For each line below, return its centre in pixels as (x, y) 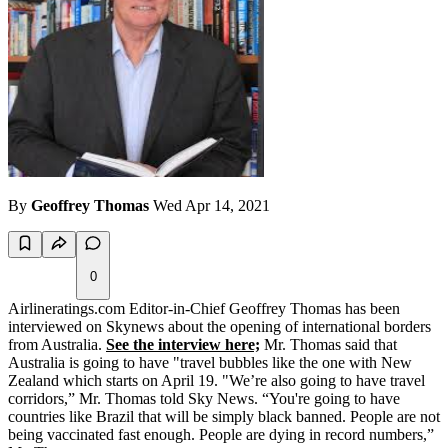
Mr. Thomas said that (328, 345)
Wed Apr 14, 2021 (211, 206)
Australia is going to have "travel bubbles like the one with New (210, 363)
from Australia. (57, 345)
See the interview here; (183, 345)
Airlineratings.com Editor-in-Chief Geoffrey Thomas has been (204, 309)
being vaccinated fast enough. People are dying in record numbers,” (221, 435)
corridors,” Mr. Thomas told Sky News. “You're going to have (204, 399)
